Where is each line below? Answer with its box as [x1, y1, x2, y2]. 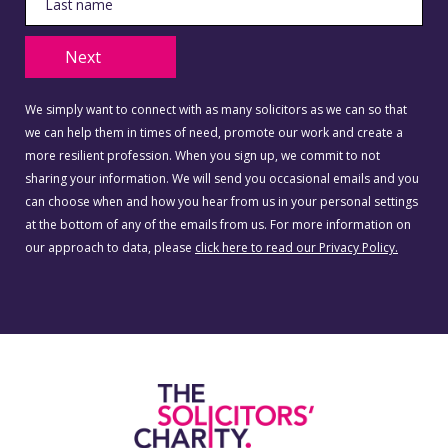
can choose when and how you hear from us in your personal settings [25, 193, 418, 211]
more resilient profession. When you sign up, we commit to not [25, 147, 380, 165]
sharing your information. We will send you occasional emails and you [25, 170, 419, 188]
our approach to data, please [25, 239, 195, 257]
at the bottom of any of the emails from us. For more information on [25, 216, 411, 234]
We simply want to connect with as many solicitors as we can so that [25, 101, 407, 119]
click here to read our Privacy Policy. [195, 239, 398, 257]
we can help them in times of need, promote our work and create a [25, 124, 403, 142]
